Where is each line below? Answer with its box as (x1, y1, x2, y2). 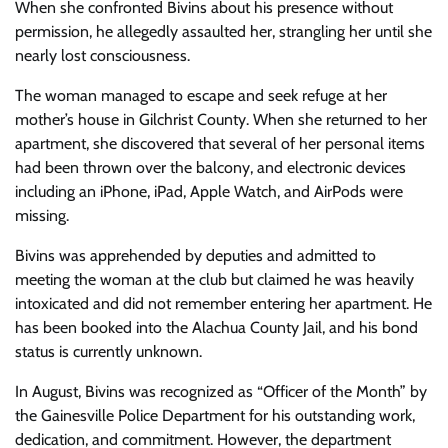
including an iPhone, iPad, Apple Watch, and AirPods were (15, 182, 403, 201)
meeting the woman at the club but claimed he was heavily (15, 270, 414, 289)
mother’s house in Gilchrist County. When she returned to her (15, 110, 427, 129)
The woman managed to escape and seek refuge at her (15, 86, 387, 105)
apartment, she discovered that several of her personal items (15, 134, 425, 153)
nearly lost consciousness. (15, 46, 190, 65)
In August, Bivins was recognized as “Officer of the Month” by (15, 382, 427, 401)
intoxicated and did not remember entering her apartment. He (15, 294, 432, 313)
